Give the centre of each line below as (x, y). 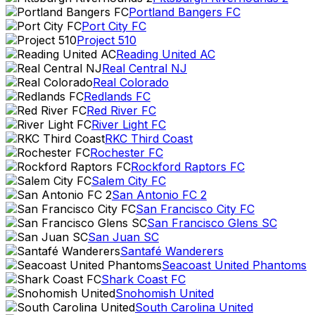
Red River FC (121, 110)
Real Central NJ (144, 68)
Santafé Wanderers (172, 251)
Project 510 (107, 40)
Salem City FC (129, 181)
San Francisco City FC (195, 209)
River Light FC (129, 124)
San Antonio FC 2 (159, 195)
